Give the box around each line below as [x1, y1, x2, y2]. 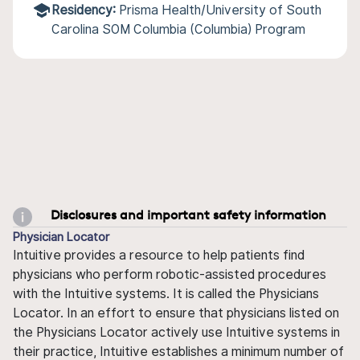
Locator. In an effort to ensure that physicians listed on [13, 305, 339, 321]
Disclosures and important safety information [51, 206, 326, 223]
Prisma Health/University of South [119, 2, 321, 18]
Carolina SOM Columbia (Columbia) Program [51, 22, 305, 37]
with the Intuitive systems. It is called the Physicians [13, 285, 319, 301]
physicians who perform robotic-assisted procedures [13, 266, 326, 282]
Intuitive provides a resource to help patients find [13, 247, 305, 263]
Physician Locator [13, 229, 109, 243]
